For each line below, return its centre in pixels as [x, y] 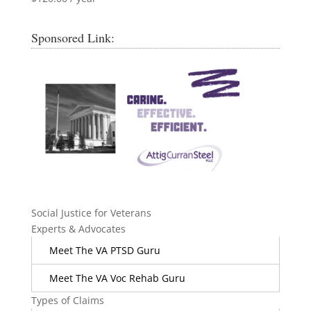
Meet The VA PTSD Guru [104, 250]
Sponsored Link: [73, 37]
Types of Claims [67, 300]
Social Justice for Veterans [91, 213]
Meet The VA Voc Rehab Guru [117, 278]
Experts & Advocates [78, 229]
